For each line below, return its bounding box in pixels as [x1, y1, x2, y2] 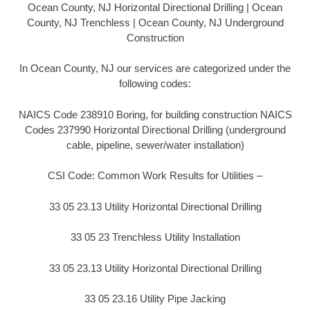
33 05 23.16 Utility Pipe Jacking [84, 293, 226, 305]
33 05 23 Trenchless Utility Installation [70, 231, 240, 244]
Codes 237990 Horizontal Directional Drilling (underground [24, 123, 286, 136]
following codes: [119, 77, 191, 90]
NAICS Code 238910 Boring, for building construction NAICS [18, 108, 292, 120]
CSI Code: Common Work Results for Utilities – [48, 170, 262, 182]
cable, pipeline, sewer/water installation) [66, 138, 244, 151]
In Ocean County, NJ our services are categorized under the [19, 62, 291, 75]
